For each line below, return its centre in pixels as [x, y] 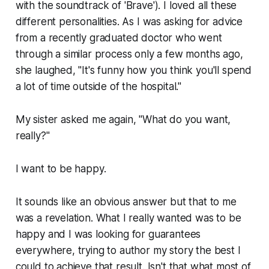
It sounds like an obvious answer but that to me [126, 202]
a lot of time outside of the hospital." [98, 87]
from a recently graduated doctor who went [119, 38]
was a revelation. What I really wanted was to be [128, 218]
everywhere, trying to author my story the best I [128, 251]
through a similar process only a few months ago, [129, 54]
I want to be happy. [61, 169]
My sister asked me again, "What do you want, [123, 120]
